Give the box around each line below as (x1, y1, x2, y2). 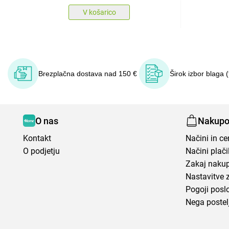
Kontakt (23, 133, 51, 143)
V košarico (82, 8, 116, 16)
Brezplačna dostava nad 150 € (38, 70, 137, 78)
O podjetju (23, 146, 60, 156)
